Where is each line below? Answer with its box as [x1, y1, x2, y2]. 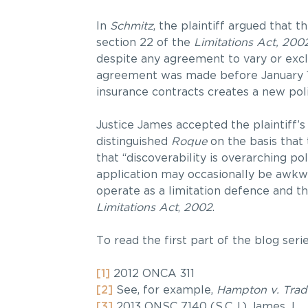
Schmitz [109, 21, 153, 32]
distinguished [96, 136, 171, 147]
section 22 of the [96, 37, 194, 48]
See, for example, [112, 285, 217, 296]
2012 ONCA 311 [109, 268, 195, 279]
